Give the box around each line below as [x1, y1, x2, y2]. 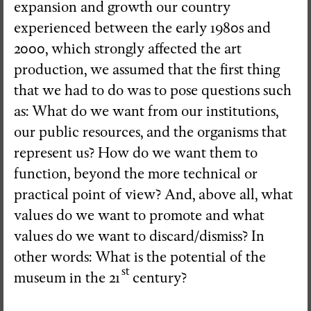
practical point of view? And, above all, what [14, 185, 293, 203]
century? [133, 269, 187, 287]
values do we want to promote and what [14, 206, 264, 224]
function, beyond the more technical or [14, 165, 258, 183]
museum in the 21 [14, 269, 120, 287]
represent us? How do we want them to [14, 144, 258, 162]
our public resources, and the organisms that [14, 123, 287, 141]
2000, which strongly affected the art [14, 40, 242, 58]
